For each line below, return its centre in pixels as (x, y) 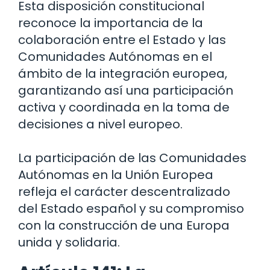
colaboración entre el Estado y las (122, 40)
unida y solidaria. (69, 243)
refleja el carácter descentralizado (124, 192)
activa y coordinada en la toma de (124, 108)
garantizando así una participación (126, 91)
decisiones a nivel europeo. (100, 124)
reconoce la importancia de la (111, 23)
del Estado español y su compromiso (131, 209)
